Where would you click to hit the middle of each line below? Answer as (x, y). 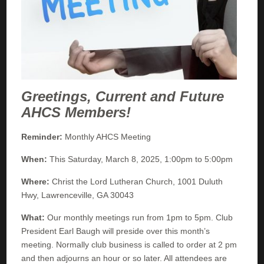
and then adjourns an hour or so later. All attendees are (124, 258)
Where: (37, 181)
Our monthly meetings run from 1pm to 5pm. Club (140, 217)
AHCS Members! (76, 112)
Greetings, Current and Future (123, 96)
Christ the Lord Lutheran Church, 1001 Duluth (138, 181)
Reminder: (43, 136)
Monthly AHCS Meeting (108, 136)
